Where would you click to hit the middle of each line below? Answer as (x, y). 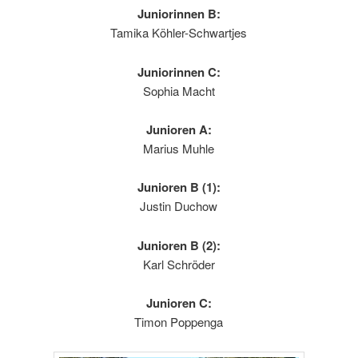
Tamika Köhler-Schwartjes (179, 33)
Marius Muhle (179, 149)
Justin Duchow (179, 206)
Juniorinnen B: (179, 14)
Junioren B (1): (179, 187)
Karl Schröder (179, 264)
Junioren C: (179, 303)
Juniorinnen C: (179, 72)
